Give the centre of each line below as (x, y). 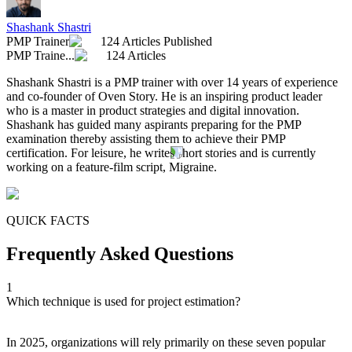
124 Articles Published (156, 41)
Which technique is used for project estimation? (123, 301)
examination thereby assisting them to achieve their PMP (146, 139)
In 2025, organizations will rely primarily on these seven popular (166, 342)
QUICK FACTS (48, 220)
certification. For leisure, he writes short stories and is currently (161, 153)
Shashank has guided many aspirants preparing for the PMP (154, 125)
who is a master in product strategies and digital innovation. (153, 110)
